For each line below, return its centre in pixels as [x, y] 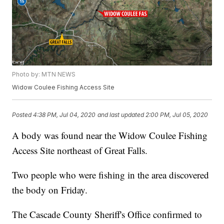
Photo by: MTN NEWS [44, 74]
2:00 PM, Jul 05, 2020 [177, 114]
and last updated [121, 114]
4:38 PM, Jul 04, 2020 [64, 114]
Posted [23, 114]
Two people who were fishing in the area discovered [111, 175]
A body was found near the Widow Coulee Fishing [110, 135]
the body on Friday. [50, 190]
